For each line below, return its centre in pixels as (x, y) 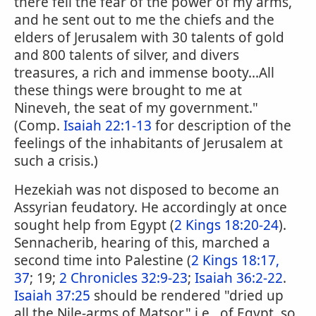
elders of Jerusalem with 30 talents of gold (149, 37)
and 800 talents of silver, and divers (127, 55)
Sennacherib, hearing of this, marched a (142, 243)
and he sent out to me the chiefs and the (144, 20)
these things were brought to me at (128, 90)
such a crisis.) (56, 161)
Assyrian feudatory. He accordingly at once (151, 207)
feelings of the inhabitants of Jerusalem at (148, 143)
